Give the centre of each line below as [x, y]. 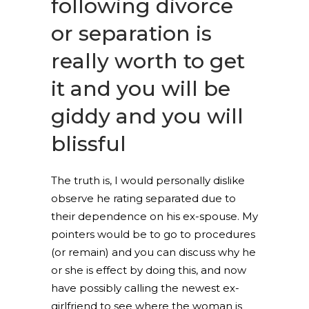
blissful [89, 144]
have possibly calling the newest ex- [145, 288]
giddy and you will [147, 116]
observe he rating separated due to [143, 198]
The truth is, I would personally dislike [148, 180]
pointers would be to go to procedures [153, 234]
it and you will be [141, 89]
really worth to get [148, 61]
